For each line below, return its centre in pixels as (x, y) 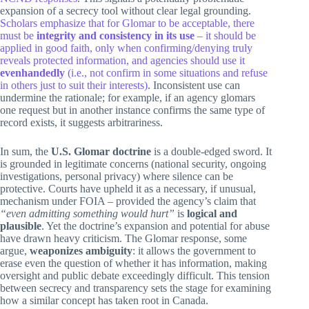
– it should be (225, 35)
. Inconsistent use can (194, 85)
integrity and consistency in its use (116, 35)
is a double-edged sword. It (211, 151)
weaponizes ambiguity (81, 250)
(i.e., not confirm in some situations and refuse (166, 72)
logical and (212, 213)
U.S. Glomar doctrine (101, 151)
